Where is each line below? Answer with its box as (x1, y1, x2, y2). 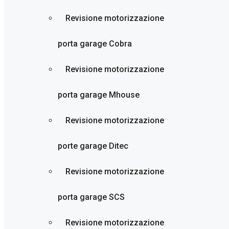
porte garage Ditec (58, 141, 128, 151)
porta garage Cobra (58, 39, 132, 49)
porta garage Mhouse (58, 90, 140, 100)
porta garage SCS (58, 192, 125, 202)
